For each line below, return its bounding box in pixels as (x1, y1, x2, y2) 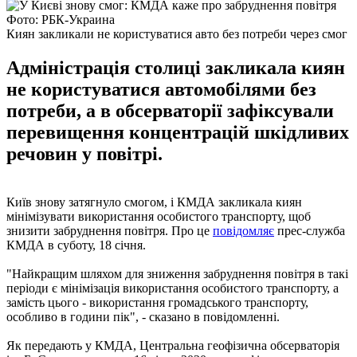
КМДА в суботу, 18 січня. (6, 237, 146, 252)
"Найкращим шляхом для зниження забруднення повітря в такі (6, 266, 348, 280)
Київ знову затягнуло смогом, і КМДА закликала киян (6, 194, 302, 209)
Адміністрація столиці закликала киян (6, 57, 345, 78)
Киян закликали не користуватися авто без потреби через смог (6, 26, 347, 41)
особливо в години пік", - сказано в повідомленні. (6, 309, 280, 324)
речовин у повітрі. (6, 143, 163, 164)
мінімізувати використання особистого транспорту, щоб (6, 209, 311, 223)
